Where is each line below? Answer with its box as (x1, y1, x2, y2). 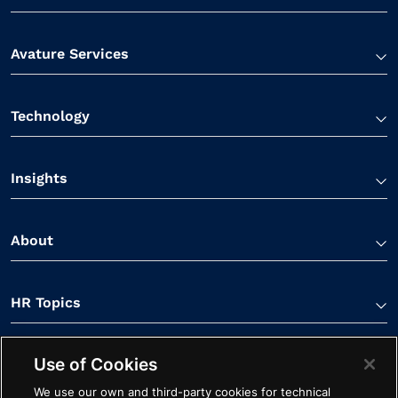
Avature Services (11, 44, 129, 62)
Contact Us (11, 355, 89, 373)
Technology (11, 107, 90, 124)
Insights (11, 169, 68, 187)
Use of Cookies (34, 354, 158, 375)
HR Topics (11, 293, 81, 311)
